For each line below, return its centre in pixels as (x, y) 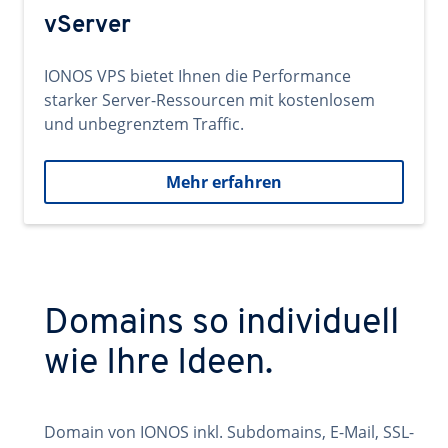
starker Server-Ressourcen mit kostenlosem (209, 100)
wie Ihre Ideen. (158, 364)
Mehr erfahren (224, 182)
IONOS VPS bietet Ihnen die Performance (197, 76)
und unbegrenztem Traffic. (144, 124)
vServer (87, 26)
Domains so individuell (221, 324)
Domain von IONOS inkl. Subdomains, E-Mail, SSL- (229, 432)
